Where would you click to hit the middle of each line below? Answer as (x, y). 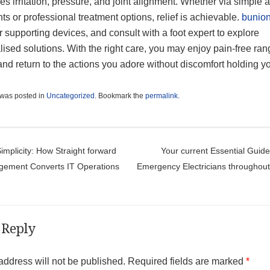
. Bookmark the (120, 96)
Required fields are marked (187, 261)
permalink (161, 96)
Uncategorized (70, 96)
